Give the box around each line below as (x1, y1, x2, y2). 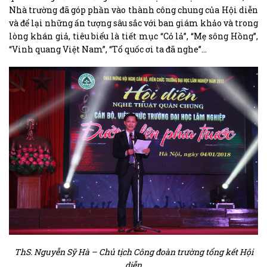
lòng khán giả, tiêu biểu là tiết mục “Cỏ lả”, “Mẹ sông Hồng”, (9, 30, 258, 42)
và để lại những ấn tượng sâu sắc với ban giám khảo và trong (9, 17, 258, 29)
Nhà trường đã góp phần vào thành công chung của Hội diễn (9, 4, 258, 15)
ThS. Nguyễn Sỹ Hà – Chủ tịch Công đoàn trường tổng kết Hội (14, 246, 253, 258)
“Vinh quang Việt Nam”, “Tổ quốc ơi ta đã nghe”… (9, 43, 207, 55)
